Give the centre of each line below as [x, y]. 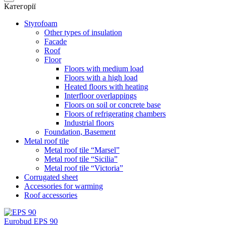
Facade [55, 41]
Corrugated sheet [51, 177]
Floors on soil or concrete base [113, 105]
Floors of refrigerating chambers [115, 114]
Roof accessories [51, 195]
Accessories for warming [64, 186]
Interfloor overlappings [100, 96]
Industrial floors [89, 123]
